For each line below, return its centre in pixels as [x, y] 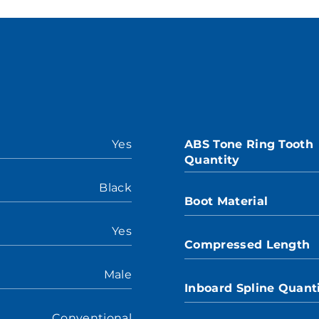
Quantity [212, 160]
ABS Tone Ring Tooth [249, 144]
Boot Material [226, 201]
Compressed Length [247, 245]
